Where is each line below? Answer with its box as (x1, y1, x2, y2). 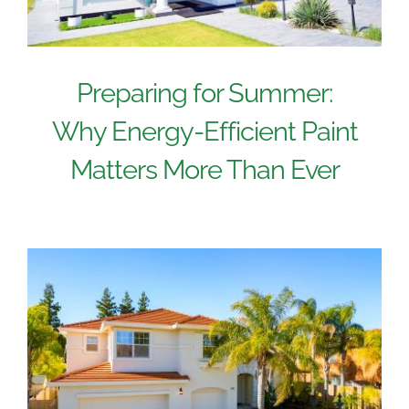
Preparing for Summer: (77, 77, 332, 109)
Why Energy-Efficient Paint (51, 115, 358, 147)
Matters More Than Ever (69, 153, 340, 185)
